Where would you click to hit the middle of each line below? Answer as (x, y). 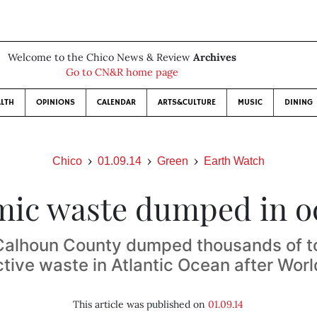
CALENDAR (116, 102)
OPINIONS (55, 102)
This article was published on (141, 304)
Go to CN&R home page (122, 72)
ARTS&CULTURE (186, 102)
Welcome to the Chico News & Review (100, 57)
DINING (298, 102)
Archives (214, 57)
